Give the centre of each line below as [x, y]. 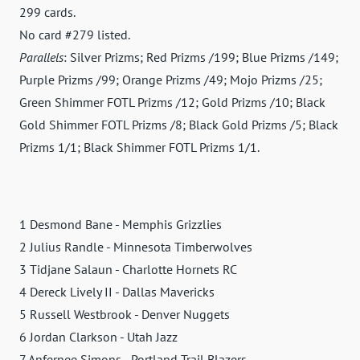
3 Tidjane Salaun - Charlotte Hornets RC [128, 270]
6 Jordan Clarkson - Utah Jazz [98, 337]
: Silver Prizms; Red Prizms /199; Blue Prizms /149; [201, 57]
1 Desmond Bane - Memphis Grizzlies [121, 225]
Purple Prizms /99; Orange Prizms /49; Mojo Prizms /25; [171, 80]
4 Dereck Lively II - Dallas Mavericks [117, 292]
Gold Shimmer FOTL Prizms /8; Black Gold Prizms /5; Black [179, 125]
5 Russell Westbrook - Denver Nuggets [125, 315]
